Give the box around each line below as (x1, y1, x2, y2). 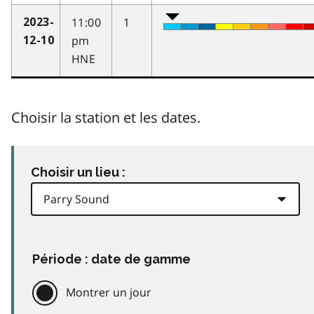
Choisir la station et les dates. (11, 107, 200, 127)
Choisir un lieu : (31, 164, 125, 179)
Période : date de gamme (32, 251, 191, 266)
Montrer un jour (66, 284, 151, 300)
